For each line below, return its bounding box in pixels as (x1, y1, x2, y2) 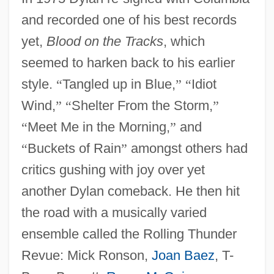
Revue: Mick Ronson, (21, 247, 152, 263)
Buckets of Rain (27, 140, 121, 156)
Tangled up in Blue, (62, 76, 176, 92)
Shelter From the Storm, (71, 97, 213, 113)
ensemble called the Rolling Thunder (21, 226, 237, 242)
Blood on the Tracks (46, 33, 163, 49)
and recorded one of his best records (21, 12, 237, 28)
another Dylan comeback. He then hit (21, 183, 240, 199)
